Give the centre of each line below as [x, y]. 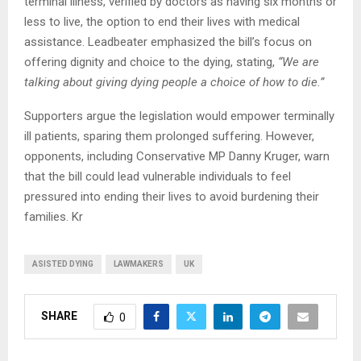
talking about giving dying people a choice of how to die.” [174, 83]
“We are [299, 62]
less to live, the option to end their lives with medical [162, 22]
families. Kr [54, 217]
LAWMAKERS [139, 264]
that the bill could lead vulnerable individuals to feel [158, 177]
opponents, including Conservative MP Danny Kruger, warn [177, 157]
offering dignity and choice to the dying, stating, [151, 62]
